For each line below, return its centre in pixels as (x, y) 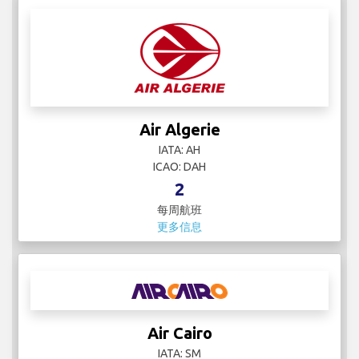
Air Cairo (179, 333)
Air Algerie (179, 130)
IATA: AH (179, 150)
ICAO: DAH (179, 167)
